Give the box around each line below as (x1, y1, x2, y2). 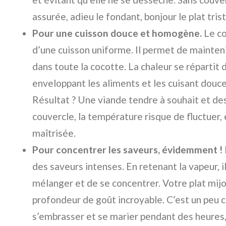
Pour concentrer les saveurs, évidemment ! (32, 144, 222, 155)
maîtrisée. (32, 127, 76, 139)
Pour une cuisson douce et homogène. (32, 27, 202, 39)
